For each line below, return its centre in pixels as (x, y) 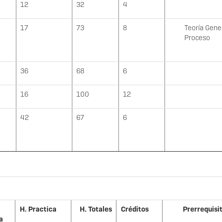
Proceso (197, 38)
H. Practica (38, 209)
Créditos (135, 209)
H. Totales (96, 209)
